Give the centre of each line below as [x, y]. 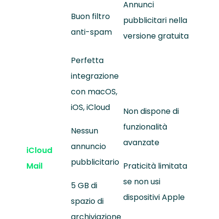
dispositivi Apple [154, 197]
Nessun [84, 131]
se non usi [142, 182]
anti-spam [91, 32]
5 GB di [84, 186]
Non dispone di [151, 111]
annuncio [88, 147]
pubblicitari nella [155, 21]
